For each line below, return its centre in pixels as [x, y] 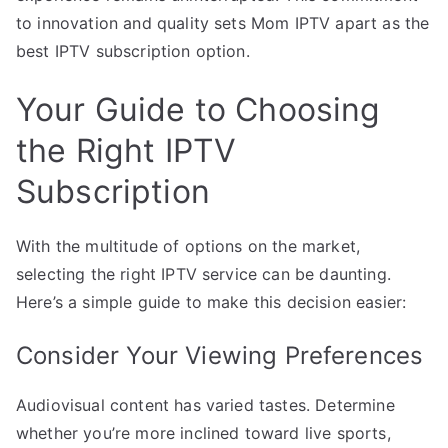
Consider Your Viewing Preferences [220, 355]
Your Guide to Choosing [198, 109]
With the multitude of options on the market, [188, 245]
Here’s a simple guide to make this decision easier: [211, 301]
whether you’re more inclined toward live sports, [203, 432]
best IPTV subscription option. [133, 50]
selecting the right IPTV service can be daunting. [203, 273]
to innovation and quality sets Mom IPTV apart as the [223, 22]
